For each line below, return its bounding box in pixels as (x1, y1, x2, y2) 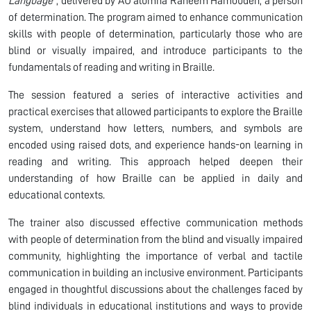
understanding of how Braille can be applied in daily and (8, 172, 303, 184)
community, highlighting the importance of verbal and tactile (8, 250, 303, 262)
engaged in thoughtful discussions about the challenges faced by (8, 283, 303, 295)
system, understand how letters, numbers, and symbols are (8, 122, 303, 134)
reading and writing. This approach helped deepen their (8, 155, 303, 167)
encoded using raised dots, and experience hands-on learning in (8, 139, 303, 151)
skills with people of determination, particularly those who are (8, 28, 303, 40)
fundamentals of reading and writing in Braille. (8, 61, 215, 73)
